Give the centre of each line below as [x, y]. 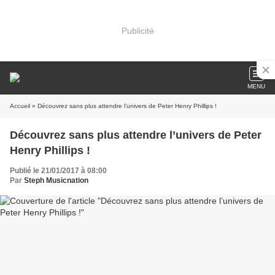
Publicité [137, 30]
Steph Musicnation [56, 180]
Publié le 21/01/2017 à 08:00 [58, 171]
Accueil [20, 106]
